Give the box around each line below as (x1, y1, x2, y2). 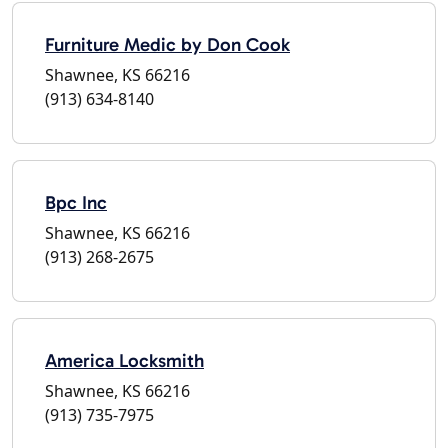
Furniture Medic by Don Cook (45, 32, 290, 56)
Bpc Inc (45, 190, 107, 214)
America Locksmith (45, 348, 204, 372)
